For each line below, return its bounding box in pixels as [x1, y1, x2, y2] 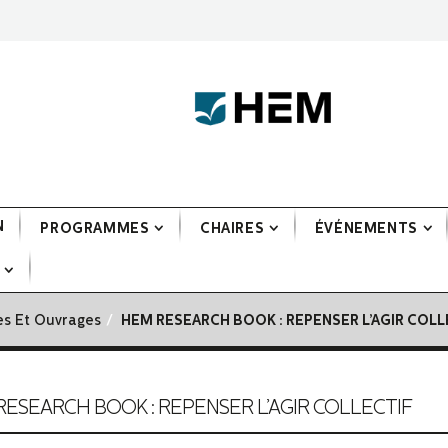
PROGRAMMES [40, 222, 150, 237]
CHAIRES [199, 222, 265, 237]
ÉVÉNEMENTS [314, 222, 418, 237]
